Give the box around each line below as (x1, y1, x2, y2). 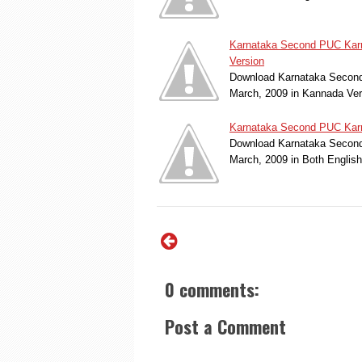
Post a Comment (165, 313, 286, 339)
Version (229, 54, 264, 67)
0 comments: (165, 276, 259, 302)
